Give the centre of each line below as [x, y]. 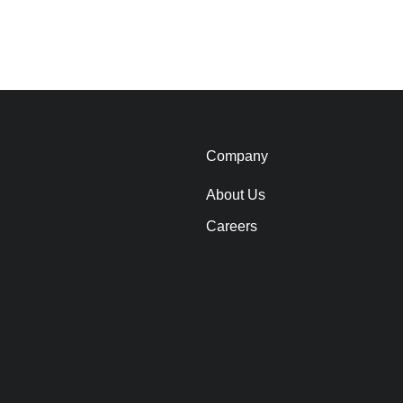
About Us [236, 195]
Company [237, 157]
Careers [232, 227]
